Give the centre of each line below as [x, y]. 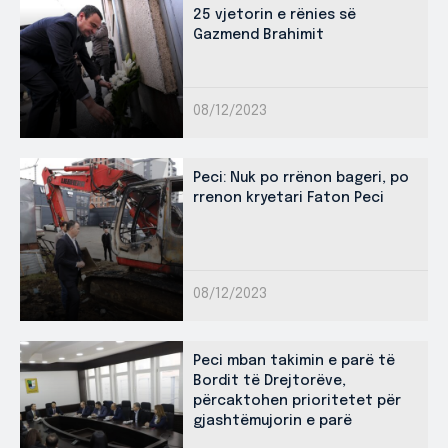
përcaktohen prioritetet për [297, 401]
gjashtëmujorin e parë [272, 421]
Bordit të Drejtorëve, [269, 381]
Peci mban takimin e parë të [294, 361]
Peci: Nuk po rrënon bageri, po [301, 178]
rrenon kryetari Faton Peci [288, 198]
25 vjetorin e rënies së [274, 15]
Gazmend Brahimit [258, 35]
